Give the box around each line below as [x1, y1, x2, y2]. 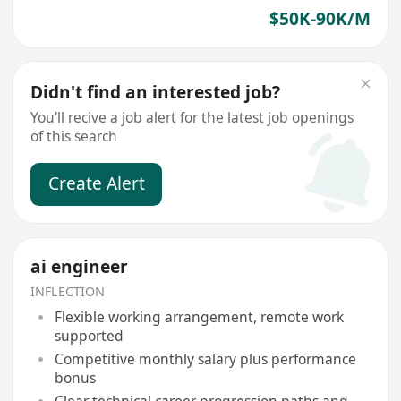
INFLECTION [30, 282, 106, 300]
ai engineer [30, 254, 129, 278]
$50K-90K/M [269, 6, 371, 30]
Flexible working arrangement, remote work [54, 307, 344, 328]
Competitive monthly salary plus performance [54, 348, 356, 369]
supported [54, 326, 124, 346]
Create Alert [47, 172, 145, 196]
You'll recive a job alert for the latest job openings [30, 107, 354, 128]
